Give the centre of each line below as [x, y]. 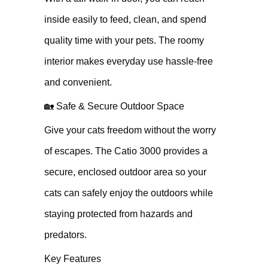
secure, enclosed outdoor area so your [125, 172]
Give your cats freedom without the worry [130, 130]
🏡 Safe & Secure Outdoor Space [114, 106]
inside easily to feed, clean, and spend [125, 19]
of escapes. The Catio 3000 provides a [126, 151]
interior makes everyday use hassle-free [129, 61]
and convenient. [78, 82]
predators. [66, 235]
